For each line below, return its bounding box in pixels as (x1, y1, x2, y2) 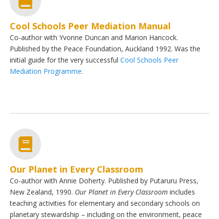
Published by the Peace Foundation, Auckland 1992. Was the (10, 44, 200, 53)
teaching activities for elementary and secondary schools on (10, 198, 200, 208)
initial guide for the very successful (10, 55, 120, 65)
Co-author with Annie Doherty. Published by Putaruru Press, (10, 175, 198, 185)
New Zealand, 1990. (10, 187, 75, 197)
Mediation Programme (10, 66, 82, 76)
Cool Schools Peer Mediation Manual (10, 20, 171, 32)
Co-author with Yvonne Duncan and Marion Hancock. (10, 32, 178, 42)
